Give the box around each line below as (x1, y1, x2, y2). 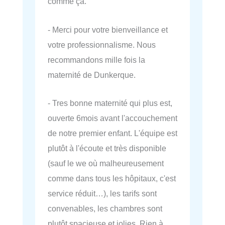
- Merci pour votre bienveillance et (48, 25, 168, 34)
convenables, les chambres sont (48, 203, 162, 213)
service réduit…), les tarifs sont (48, 188, 157, 198)
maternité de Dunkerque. (48, 70, 136, 79)
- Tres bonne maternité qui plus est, (48, 98, 172, 107)
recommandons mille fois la (48, 55, 145, 64)
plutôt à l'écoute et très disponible (48, 143, 166, 153)
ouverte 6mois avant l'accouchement (48, 113, 177, 123)
